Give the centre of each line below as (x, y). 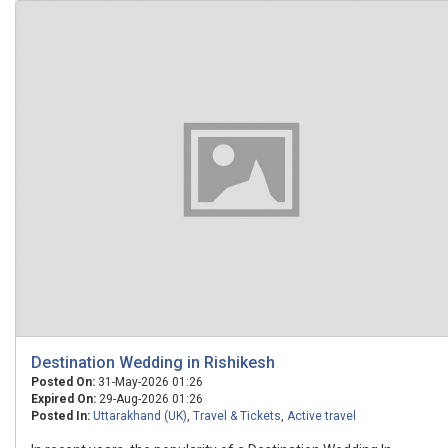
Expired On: (63, 399)
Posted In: (60, 416)
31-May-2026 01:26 (149, 382)
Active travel (321, 416)
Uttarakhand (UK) (140, 416)
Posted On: (63, 382)
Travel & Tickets (237, 416)
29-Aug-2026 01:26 (149, 399)
